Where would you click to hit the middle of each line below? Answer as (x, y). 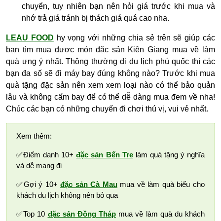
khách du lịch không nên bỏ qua (67, 195)
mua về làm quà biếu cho (161, 184)
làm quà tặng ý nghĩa (169, 155)
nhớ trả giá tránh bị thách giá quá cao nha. (95, 18)
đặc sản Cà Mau (89, 184)
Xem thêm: (34, 136)
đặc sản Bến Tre (105, 155)
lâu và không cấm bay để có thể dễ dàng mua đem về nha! (110, 97)
